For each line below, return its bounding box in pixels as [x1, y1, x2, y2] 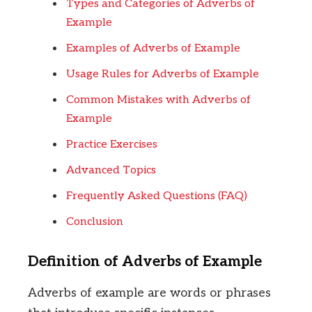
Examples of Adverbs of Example [66, 41, 240, 55]
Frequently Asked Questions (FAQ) [66, 189, 247, 203]
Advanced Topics [66, 163, 156, 177]
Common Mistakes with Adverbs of [66, 93, 251, 107]
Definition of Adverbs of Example [28, 252, 262, 270]
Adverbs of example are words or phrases [28, 286, 271, 301]
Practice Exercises [66, 137, 157, 151]
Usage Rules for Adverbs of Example [66, 67, 259, 81]
